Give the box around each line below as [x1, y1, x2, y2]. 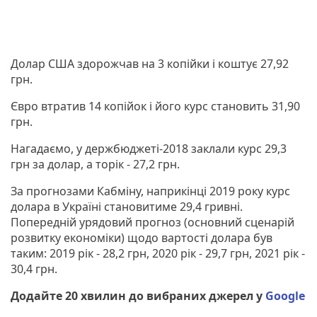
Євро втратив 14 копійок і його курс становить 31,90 [11, 98, 300, 114]
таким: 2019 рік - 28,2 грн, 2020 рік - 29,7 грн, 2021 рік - [11, 245, 305, 261]
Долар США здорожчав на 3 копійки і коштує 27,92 [11, 55, 289, 71]
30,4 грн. [11, 260, 57, 277]
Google [265, 287, 305, 304]
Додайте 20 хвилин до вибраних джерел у [11, 287, 265, 304]
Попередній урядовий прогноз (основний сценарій [11, 214, 294, 230]
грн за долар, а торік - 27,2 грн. [11, 156, 180, 172]
